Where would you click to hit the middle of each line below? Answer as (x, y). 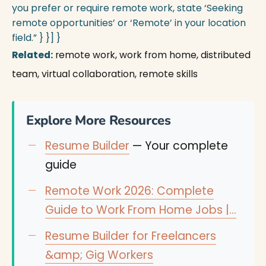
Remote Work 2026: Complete (129, 191)
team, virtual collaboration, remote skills (105, 74)
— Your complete (179, 146)
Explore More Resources (99, 121)
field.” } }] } (36, 38)
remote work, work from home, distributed (152, 55)
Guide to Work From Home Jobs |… (141, 210)
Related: (32, 55)
